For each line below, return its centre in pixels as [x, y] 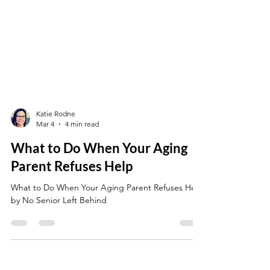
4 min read [82, 148]
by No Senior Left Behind [59, 224]
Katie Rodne [56, 138]
